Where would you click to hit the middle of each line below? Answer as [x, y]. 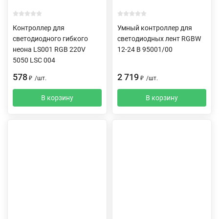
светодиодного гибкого [50, 38]
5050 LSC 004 [34, 60]
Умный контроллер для [155, 28]
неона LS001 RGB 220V [49, 49]
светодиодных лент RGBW [159, 38]
